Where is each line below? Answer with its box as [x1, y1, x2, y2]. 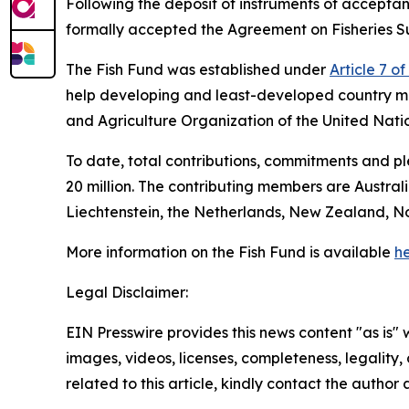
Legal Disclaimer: [66, 283, 188, 301]
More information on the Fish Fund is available [66, 243, 394, 261]
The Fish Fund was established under [66, 60, 330, 79]
